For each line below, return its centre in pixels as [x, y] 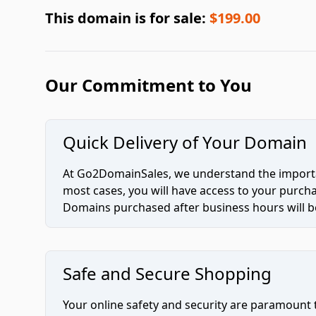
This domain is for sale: [127, 18]
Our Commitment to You [148, 85]
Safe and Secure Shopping [167, 273]
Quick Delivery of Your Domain [185, 142]
